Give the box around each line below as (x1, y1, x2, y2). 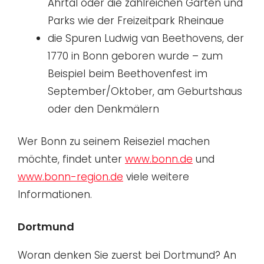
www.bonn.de (125, 152, 193, 167)
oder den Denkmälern (48, 101, 159, 116)
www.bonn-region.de (18, 170, 123, 184)
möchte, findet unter (18, 152, 125, 167)
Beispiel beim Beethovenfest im (48, 66, 207, 81)
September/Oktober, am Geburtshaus (48, 84, 242, 98)
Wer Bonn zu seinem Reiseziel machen (18, 134, 210, 149)
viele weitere (123, 170, 189, 184)
